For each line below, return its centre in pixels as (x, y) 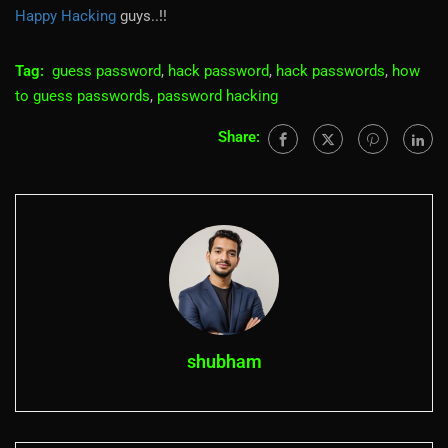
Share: (239, 137)
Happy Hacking (67, 15)
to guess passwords (82, 95)
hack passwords (330, 70)
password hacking (217, 95)
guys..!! (143, 15)
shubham (224, 361)
